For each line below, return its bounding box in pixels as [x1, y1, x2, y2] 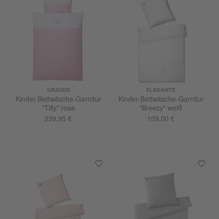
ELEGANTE [146, 86, 175, 93]
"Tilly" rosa [42, 103, 75, 112]
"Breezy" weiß [168, 103, 182, 112]
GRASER [46, 86, 70, 93]
